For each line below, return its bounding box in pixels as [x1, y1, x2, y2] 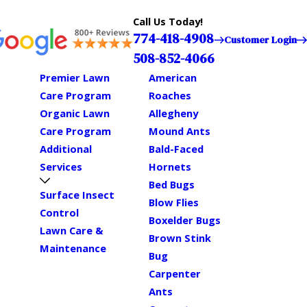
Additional [40, 142, 93, 156]
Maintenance [40, 241, 107, 255]
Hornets [148, 160, 191, 173]
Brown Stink [148, 231, 211, 245]
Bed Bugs [148, 177, 195, 191]
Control [40, 205, 79, 219]
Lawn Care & [40, 223, 104, 237]
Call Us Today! [132, 14, 203, 28]
